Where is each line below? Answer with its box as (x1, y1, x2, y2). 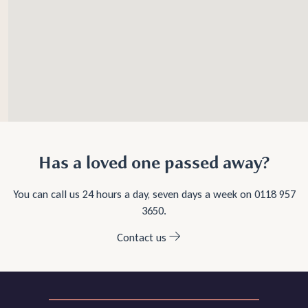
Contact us (116, 230, 166, 245)
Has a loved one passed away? (38, 148, 269, 177)
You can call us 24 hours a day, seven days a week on (12, 187, 254, 201)
